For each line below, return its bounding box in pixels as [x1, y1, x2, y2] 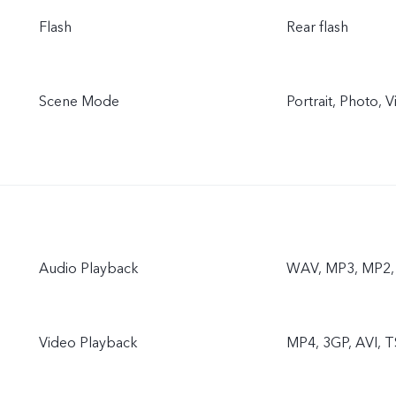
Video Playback [39, 332, 138, 353]
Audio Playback [39, 258, 139, 278]
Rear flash [286, 17, 348, 37]
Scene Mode [39, 91, 119, 111]
